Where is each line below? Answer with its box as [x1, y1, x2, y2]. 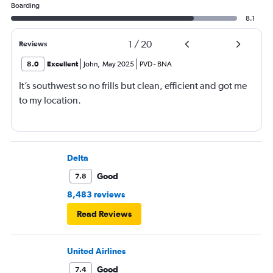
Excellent [47, 60, 78, 69]
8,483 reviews [67, 190, 125, 200]
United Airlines [67, 246, 126, 257]
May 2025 [102, 60, 134, 69]
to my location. [19, 94, 81, 107]
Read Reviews [77, 209, 132, 219]
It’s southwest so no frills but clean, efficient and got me [19, 80, 247, 92]
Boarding [11, 1, 40, 10]
